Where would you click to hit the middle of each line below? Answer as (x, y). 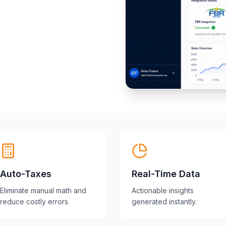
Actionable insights (163, 190)
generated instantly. (164, 202)
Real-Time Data (166, 174)
